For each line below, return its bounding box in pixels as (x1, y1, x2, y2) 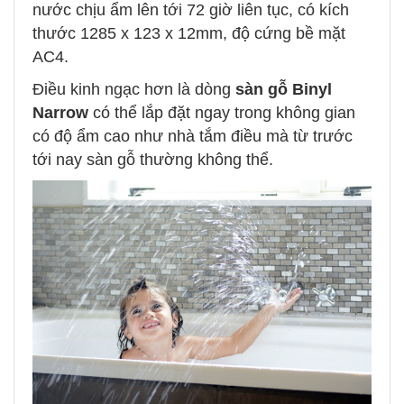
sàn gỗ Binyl (235, 80, 332, 99)
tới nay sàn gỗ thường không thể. (32, 151, 278, 170)
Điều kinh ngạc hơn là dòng (32, 80, 235, 99)
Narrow (32, 104, 88, 123)
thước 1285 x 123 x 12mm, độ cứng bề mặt (32, 24, 345, 43)
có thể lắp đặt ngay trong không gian (88, 104, 355, 123)
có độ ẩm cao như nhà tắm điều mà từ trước (32, 127, 353, 146)
